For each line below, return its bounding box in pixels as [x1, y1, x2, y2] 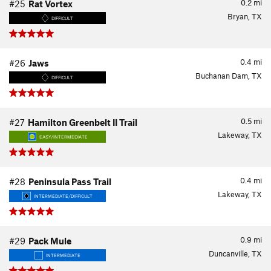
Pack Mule [28, 235, 71, 246]
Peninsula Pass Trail [28, 176, 111, 187]
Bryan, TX [227, 11, 262, 21]
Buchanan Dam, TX [195, 71, 262, 80]
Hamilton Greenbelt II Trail [28, 117, 137, 128]
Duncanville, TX [209, 249, 262, 258]
